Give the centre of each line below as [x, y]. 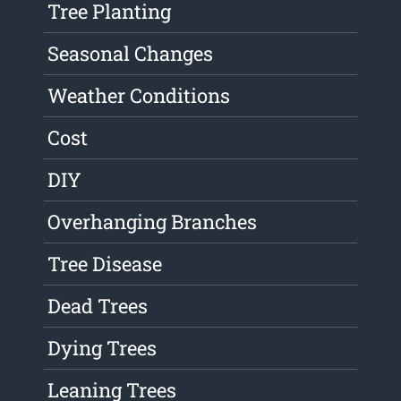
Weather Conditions [139, 96]
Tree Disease [105, 264]
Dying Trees [102, 348]
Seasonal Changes [131, 54]
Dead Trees [98, 306]
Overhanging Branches [153, 222]
